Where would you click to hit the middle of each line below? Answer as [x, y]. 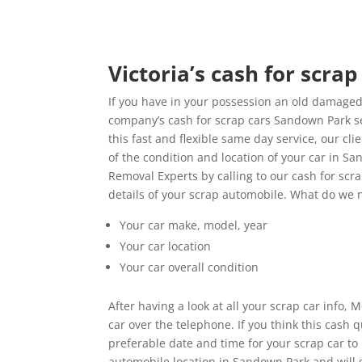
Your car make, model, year [194, 225]
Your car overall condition [189, 267]
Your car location [166, 246]
